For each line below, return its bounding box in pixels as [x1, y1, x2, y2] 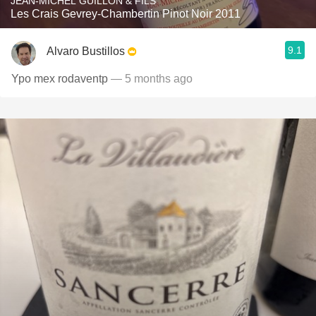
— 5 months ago [108, 73, 193, 85]
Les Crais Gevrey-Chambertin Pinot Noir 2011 [11, 8, 241, 20]
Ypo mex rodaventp [11, 73, 108, 85]
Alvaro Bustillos [47, 44, 125, 57]
